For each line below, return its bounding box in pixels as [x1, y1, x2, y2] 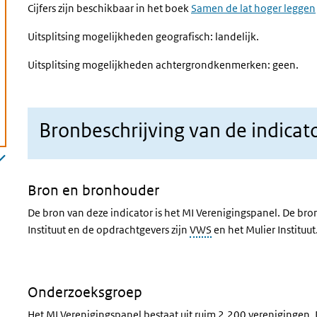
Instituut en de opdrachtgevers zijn [28, 223, 190, 236]
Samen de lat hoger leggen [191, 1, 316, 15]
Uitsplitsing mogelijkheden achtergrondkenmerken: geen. [28, 58, 299, 71]
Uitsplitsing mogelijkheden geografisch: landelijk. [28, 30, 259, 43]
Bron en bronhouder [28, 182, 159, 199]
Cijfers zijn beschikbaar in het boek [28, 1, 191, 15]
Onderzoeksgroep [28, 284, 142, 301]
